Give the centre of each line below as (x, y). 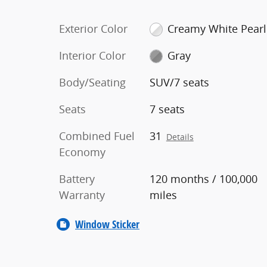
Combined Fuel (97, 136)
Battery (77, 178)
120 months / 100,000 (203, 178)
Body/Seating (92, 82)
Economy (82, 152)
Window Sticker (107, 224)
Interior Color (92, 55)
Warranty (82, 195)
